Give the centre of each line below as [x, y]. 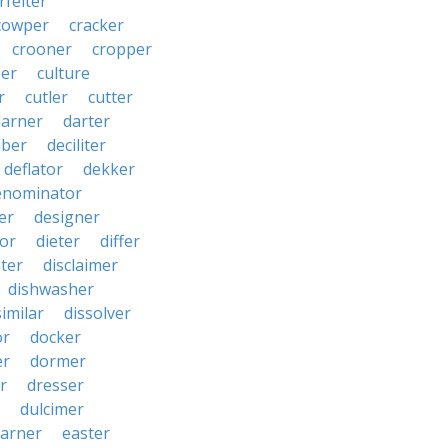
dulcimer [52, 409]
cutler [46, 97]
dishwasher [51, 289]
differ [120, 241]
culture [63, 73]
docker [55, 337]
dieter [58, 241]
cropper [122, 49]
